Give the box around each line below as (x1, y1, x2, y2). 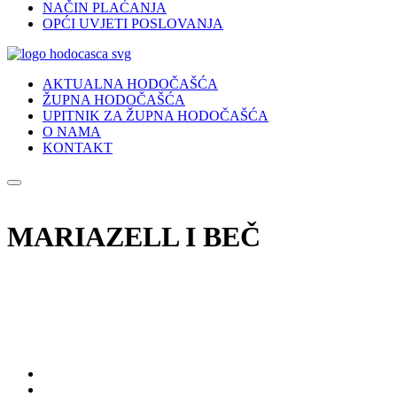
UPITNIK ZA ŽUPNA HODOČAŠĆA (43, 107, 269, 123)
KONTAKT (43, 139, 113, 155)
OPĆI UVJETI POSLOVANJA (43, 15, 223, 31)
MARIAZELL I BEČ (7, 220, 261, 253)
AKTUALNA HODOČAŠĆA (43, 75, 218, 91)
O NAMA (43, 123, 101, 139)
